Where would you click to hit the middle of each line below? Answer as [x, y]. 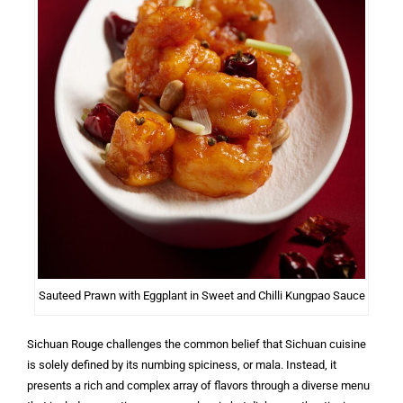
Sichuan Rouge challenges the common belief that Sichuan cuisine [197, 344]
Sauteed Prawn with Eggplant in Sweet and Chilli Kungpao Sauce [201, 295]
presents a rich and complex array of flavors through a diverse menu [198, 385]
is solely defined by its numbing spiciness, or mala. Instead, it [182, 364]
